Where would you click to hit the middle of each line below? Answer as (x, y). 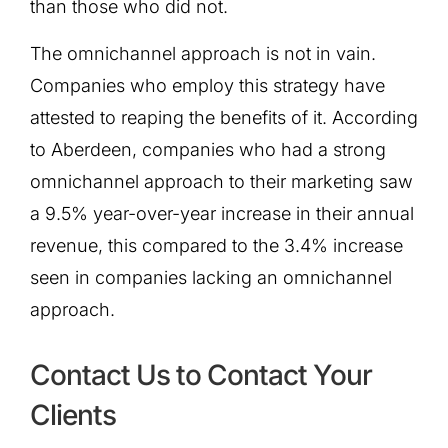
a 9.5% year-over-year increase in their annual (222, 213)
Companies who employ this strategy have (207, 85)
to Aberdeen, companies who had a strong (208, 149)
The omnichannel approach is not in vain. (203, 53)
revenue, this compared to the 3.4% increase (216, 245)
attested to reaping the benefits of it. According (224, 117)
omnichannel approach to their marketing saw (221, 181)
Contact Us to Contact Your (201, 375)
